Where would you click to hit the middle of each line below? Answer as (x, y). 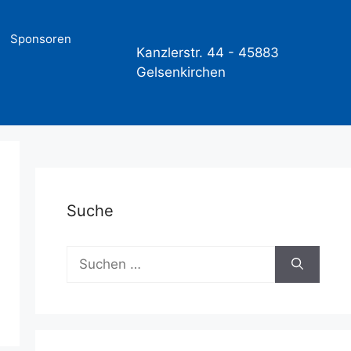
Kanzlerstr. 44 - (185, 52)
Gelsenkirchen (181, 72)
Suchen (89, 255)
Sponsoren (41, 39)
